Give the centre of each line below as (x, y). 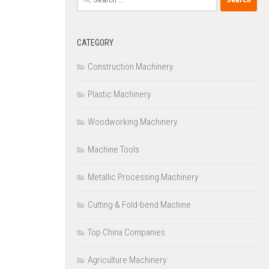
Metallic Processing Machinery (143, 177)
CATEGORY (95, 42)
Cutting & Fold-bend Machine (139, 204)
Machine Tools (113, 149)
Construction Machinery (130, 66)
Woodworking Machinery (132, 122)
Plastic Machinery (119, 94)
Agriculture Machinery (127, 260)
